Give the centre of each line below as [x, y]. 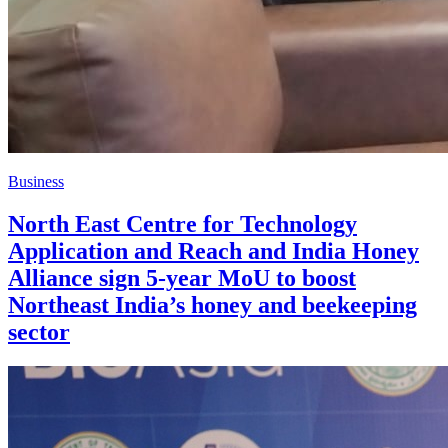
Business [36, 182]
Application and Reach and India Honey [213, 251]
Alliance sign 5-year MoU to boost [182, 278]
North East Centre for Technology [182, 224]
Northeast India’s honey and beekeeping [212, 305]
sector [39, 332]
